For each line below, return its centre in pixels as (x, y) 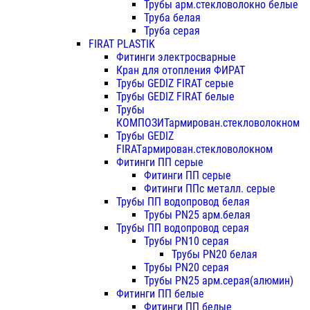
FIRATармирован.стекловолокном (194, 149)
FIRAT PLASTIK (122, 44)
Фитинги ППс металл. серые (210, 189)
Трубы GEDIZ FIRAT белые (175, 97)
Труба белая (172, 18)
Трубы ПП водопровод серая (183, 228)
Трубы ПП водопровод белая (183, 202)
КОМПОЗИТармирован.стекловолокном (208, 123)
